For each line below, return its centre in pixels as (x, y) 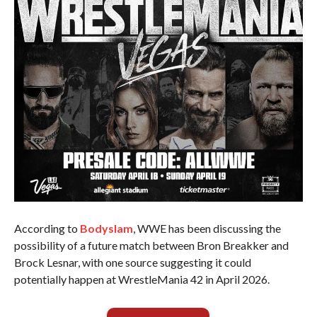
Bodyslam (106, 229)
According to (47, 229)
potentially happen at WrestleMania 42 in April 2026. (142, 279)
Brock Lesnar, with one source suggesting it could (132, 263)
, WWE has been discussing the (207, 229)
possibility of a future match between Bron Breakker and (151, 246)
